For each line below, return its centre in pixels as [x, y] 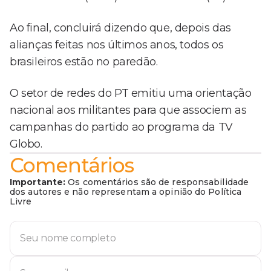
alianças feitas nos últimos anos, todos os [117, 45]
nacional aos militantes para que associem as [128, 110]
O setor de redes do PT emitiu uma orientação [131, 93]
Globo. [26, 144]
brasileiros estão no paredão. [84, 62]
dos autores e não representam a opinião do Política [126, 192]
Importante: [38, 182]
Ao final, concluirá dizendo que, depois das [120, 28]
